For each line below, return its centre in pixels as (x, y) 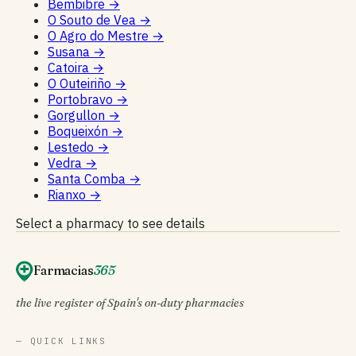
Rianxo (68, 194)
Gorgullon (78, 115)
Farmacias (64, 270)
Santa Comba (88, 178)
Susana (70, 51)
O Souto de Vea (93, 19)
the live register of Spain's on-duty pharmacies (130, 302)
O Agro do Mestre (100, 35)
